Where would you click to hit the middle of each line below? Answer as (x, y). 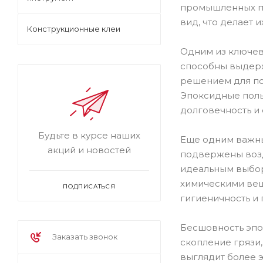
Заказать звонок (85, 237)
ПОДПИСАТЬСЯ (89, 186)
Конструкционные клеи (74, 29)
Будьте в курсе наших (89, 135)
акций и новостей (89, 150)
